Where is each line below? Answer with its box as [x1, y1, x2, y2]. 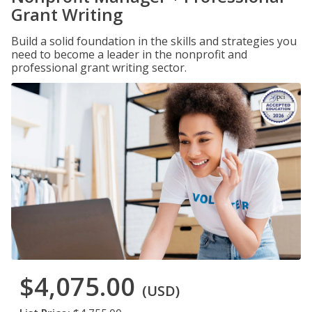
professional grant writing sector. [11, 60, 187, 75]
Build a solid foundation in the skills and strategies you [11, 33, 297, 49]
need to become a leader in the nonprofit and [11, 47, 247, 62]
